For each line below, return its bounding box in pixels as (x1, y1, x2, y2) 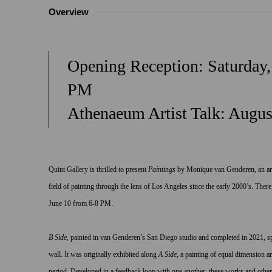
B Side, (49, 234, 70, 242)
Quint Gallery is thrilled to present (49, 166, 148, 174)
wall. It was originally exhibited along (49, 251, 157, 259)
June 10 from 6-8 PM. (49, 200, 113, 208)
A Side (157, 251, 177, 259)
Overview (49, 7, 89, 17)
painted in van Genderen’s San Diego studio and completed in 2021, (70, 234, 265, 242)
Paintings (148, 166, 175, 174)
